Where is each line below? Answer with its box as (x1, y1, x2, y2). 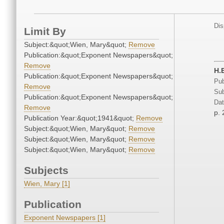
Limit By (24, 25, 66, 37)
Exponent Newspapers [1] (24, 213, 105, 222)
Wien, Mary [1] (24, 179, 70, 188)
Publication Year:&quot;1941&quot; (24, 114, 136, 122)
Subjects (24, 164, 68, 176)
